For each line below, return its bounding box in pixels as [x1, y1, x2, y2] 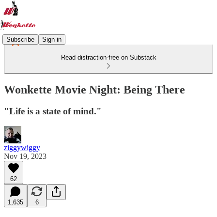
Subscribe [6, 35, 34, 43]
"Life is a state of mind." [4, 106, 102, 116]
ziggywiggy [4, 143, 40, 152]
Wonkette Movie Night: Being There [4, 83, 185, 96]
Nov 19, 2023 [4, 152, 46, 160]
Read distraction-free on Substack [61, 54, 156, 61]
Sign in [42, 35, 62, 43]
